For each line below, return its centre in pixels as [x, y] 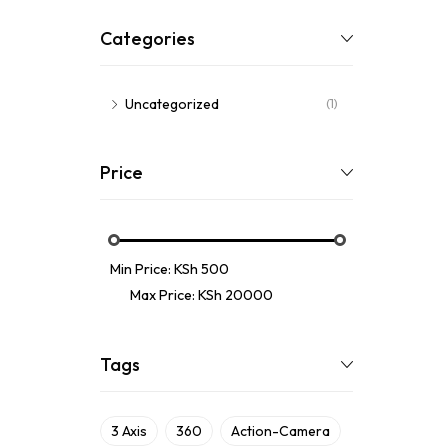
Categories [147, 38]
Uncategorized [172, 104]
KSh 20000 [235, 295]
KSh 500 [201, 269]
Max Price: [164, 295]
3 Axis [129, 431]
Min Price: [142, 269]
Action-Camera [280, 431]
